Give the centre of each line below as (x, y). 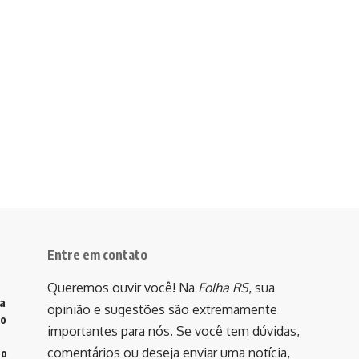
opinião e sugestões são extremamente (162, 310)
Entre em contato (97, 255)
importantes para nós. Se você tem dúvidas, (173, 331)
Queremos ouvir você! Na (123, 288)
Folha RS (223, 288)
